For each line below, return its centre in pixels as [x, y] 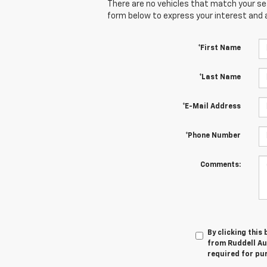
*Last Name [220, 77]
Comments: [220, 165]
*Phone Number [213, 136]
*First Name [219, 48]
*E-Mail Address [211, 106]
